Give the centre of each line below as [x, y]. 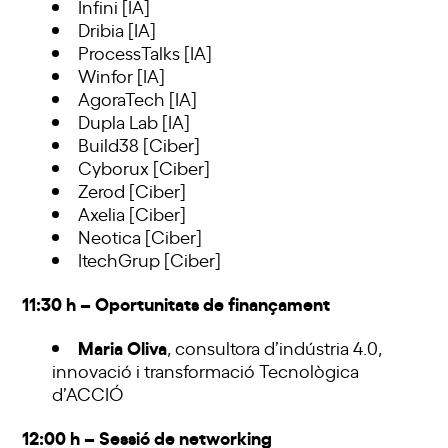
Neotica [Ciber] [140, 236]
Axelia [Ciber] [132, 213]
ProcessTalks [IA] [145, 52]
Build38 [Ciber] [139, 144]
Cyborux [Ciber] [144, 167]
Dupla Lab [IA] [134, 121]
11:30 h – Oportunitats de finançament [176, 303]
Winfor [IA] [122, 75]
